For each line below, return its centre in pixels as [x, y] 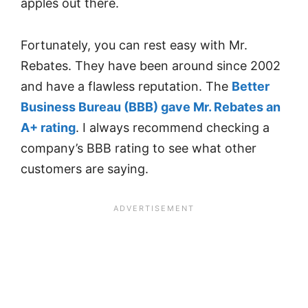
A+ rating [48, 127]
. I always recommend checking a [173, 127]
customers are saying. [85, 168]
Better [251, 86]
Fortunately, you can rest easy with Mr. [134, 45]
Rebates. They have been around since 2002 [151, 65]
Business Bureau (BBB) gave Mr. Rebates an [151, 107]
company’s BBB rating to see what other [139, 148]
